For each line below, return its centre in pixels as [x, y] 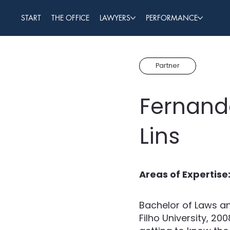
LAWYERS [115, 18]
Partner [168, 66]
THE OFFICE [70, 18]
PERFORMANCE [171, 18]
